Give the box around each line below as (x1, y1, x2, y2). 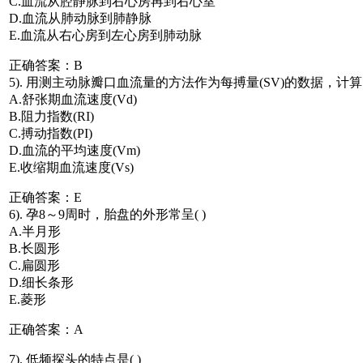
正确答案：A (9, 322, 83, 336)
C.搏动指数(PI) (9, 126, 92, 140)
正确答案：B (9, 58, 83, 72)
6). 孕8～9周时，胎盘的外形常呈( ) (9, 207, 206, 221)
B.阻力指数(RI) (9, 109, 94, 123)
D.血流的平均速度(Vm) (9, 143, 140, 157)
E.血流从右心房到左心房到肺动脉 (9, 28, 202, 42)
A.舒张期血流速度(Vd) (9, 92, 137, 106)
